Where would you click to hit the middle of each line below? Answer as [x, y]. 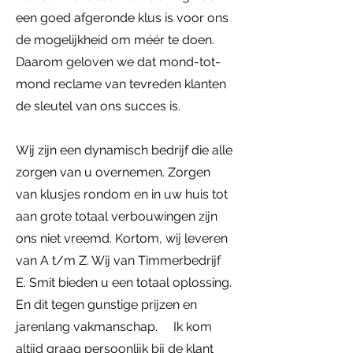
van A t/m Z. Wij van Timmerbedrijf [118, 260]
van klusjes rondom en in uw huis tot [122, 194]
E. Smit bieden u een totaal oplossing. [124, 282]
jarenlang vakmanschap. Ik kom [114, 327]
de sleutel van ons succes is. [106, 106]
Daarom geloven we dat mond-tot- [118, 62]
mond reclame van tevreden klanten [121, 84]
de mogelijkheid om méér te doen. [115, 40]
